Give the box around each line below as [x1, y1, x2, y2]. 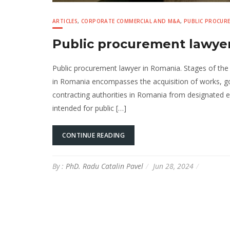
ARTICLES [52, 17, 78, 25]
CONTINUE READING [62, 130, 125, 140]
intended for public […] [52, 103, 126, 113]
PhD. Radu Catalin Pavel [66, 161, 143, 171]
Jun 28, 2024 [153, 161, 194, 171]
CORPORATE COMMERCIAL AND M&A [81, 17, 181, 25]
